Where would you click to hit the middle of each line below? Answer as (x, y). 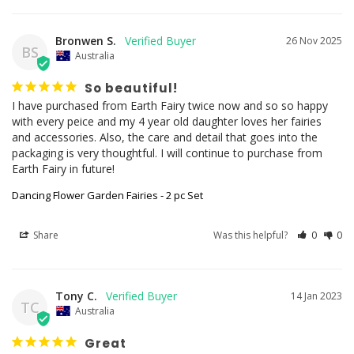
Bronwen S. (86, 40)
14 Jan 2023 (316, 296)
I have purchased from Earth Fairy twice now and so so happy (170, 105)
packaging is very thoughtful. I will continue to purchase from (167, 153)
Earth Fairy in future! (63, 168)
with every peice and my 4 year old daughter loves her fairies (167, 121)
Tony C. (76, 296)
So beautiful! (131, 88)
